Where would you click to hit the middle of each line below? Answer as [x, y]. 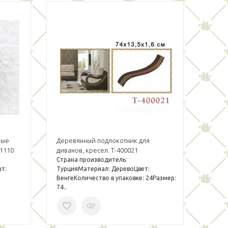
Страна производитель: [92, 160]
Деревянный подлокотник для [103, 140]
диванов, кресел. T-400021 [97, 150]
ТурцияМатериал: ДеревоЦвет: [103, 169]
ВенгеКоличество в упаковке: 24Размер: [116, 178]
